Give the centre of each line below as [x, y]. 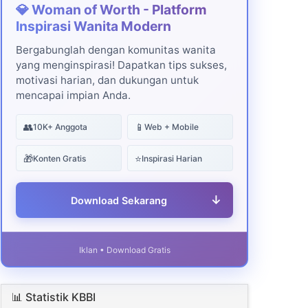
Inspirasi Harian [172, 158]
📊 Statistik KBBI [54, 297]
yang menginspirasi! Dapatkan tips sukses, [121, 65]
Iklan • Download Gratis [124, 250]
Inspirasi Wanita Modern [93, 26]
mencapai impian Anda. [73, 95]
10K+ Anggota [60, 126]
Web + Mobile [171, 126]
